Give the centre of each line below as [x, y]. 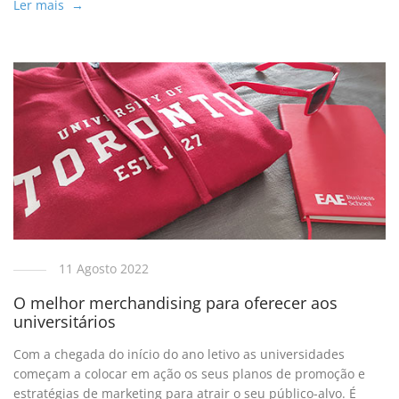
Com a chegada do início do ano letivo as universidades [179, 354]
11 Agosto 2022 [104, 268]
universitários [65, 322]
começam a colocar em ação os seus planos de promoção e [190, 374]
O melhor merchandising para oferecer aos [176, 303]
